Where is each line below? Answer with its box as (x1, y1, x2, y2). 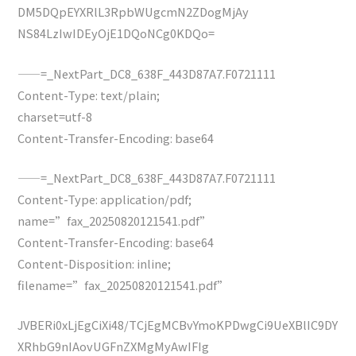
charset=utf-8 (17, 107, 93, 125)
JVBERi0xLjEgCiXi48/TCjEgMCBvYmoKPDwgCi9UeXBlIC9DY (17, 316, 339, 334)
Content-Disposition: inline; (17, 254, 172, 272)
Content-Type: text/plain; (17, 86, 161, 103)
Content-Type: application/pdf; (17, 190, 192, 207)
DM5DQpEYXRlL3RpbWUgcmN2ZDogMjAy (17, 3, 250, 21)
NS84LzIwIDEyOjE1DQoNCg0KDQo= (17, 25, 215, 42)
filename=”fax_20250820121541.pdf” (17, 276, 230, 293)
